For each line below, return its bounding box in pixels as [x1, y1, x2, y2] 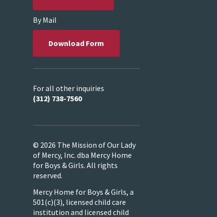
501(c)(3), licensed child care [33, 197, 126, 207]
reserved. [33, 170, 62, 180]
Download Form [48, 38, 104, 48]
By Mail [33, 15, 57, 25]
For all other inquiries [33, 83, 104, 93]
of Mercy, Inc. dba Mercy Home [33, 150, 132, 160]
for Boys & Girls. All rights [33, 160, 118, 170]
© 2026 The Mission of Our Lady [33, 139, 136, 150]
